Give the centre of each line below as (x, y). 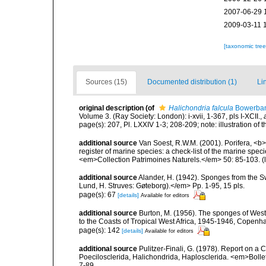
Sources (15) (106, 82)
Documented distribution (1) (192, 82)
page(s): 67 (98, 194)
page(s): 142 (100, 230)
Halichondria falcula (201, 108)
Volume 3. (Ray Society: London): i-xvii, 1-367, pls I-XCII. (170, 117)
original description (111, 108)
